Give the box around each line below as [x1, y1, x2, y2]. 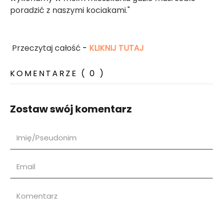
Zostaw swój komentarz [10, 102, 132, 116]
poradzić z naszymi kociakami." [10, 4, 130, 16]
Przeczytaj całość [12, 42, 83, 54]
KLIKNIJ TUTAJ [89, 42, 144, 54]
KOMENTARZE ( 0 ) [10, 68, 105, 80]
